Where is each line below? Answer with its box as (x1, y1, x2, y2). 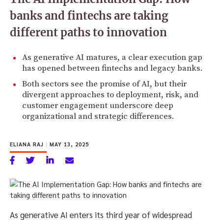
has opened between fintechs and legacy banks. (22, 62, 203, 74)
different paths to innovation (10, 25, 167, 39)
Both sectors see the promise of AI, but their (22, 78, 187, 89)
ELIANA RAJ (10, 140, 46, 148)
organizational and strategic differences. (22, 110, 174, 122)
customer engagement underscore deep (22, 100, 173, 111)
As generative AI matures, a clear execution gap (22, 52, 202, 63)
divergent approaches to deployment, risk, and (22, 89, 198, 100)
